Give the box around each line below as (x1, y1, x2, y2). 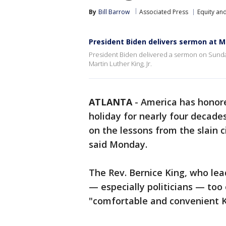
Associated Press (139, 8, 188, 16)
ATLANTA (89, 96, 132, 108)
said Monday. (89, 138, 147, 150)
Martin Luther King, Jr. (89, 59, 152, 68)
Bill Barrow (98, 8, 130, 16)
